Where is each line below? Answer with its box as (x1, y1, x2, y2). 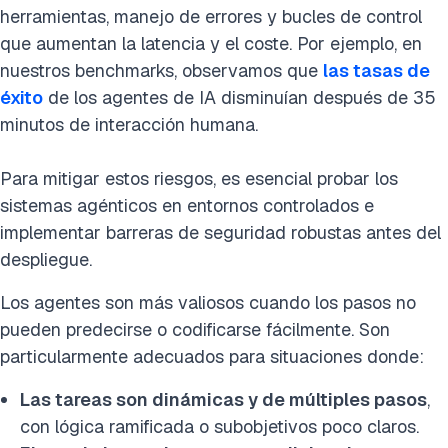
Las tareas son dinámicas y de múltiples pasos (20, 388, 427, 412)
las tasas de (323, 59, 430, 83)
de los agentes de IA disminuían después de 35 (43, 86, 436, 110)
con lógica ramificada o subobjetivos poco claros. (20, 415, 419, 439)
